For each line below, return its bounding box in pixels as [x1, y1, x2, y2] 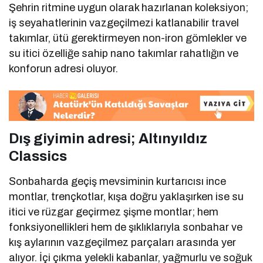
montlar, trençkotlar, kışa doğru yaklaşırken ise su [9, 190, 244, 203]
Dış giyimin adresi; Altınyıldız [9, 130, 207, 146]
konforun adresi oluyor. [9, 63, 119, 75]
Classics [9, 148, 67, 164]
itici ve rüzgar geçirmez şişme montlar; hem [9, 205, 219, 218]
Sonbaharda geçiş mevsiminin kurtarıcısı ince [9, 175, 227, 187]
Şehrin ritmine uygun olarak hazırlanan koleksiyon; [9, 2, 249, 14]
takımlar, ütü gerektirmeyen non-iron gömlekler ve [9, 32, 247, 45]
